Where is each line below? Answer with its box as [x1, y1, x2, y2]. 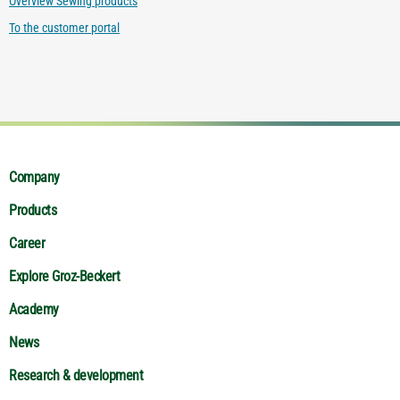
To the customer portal [9, 20, 120, 35]
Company [9, 169, 60, 187]
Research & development [9, 367, 143, 385]
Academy [9, 301, 59, 319]
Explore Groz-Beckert [9, 268, 120, 286]
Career [9, 235, 45, 253]
